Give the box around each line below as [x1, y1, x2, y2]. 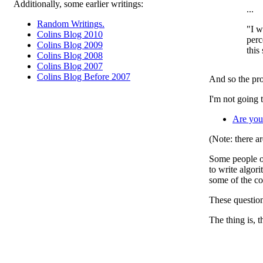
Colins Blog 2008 [37, 50, 103, 60]
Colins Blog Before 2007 [37, 72, 130, 82]
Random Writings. [37, 19, 104, 29]
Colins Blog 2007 [37, 61, 103, 71]
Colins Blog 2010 [37, 29, 103, 39]
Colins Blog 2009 [37, 40, 103, 50]
